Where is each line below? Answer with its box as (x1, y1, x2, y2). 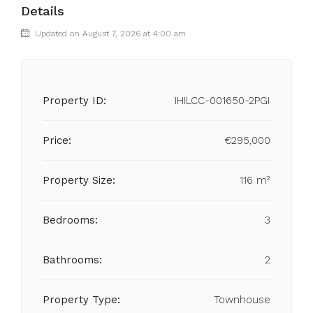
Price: (43, 134, 71, 147)
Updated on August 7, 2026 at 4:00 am (32, 29, 186, 38)
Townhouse (214, 293, 270, 306)
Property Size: (43, 174, 115, 187)
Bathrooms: (43, 254, 102, 266)
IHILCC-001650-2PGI (175, 94, 270, 107)
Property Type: (43, 293, 120, 306)
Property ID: (43, 94, 106, 107)
